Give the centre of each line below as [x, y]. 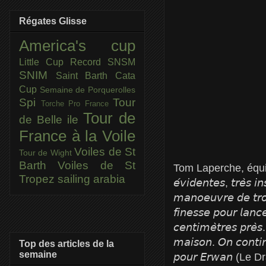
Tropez [38, 179]
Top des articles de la [66, 243]
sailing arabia [91, 179]
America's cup [77, 46]
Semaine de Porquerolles [88, 90]
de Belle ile [51, 120]
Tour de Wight [47, 153]
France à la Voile [77, 136]
